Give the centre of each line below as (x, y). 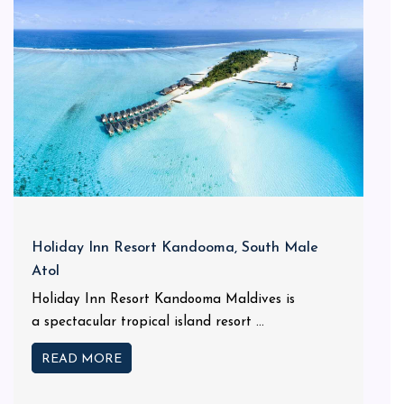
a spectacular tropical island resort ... (148, 323)
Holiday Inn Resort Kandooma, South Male (175, 248)
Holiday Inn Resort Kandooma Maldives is (163, 300)
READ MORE (82, 360)
